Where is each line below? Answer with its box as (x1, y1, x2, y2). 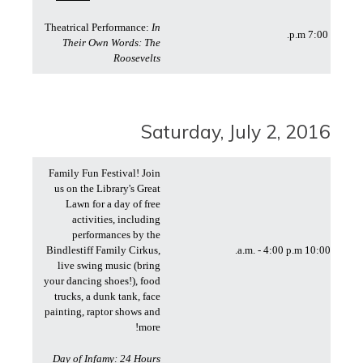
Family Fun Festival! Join (49, 167, 160, 179)
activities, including (72, 213, 160, 225)
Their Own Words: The (62, 36, 160, 49)
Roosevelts (113, 52, 160, 64)
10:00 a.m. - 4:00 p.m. (305, 244, 331, 256)
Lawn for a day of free (66, 198, 160, 210)
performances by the (72, 228, 160, 241)
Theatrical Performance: (45, 21, 152, 33)
